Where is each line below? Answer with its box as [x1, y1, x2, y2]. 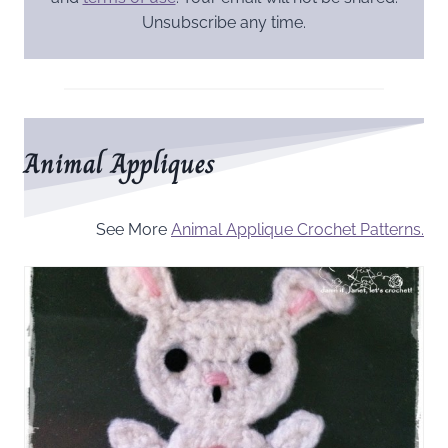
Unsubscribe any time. [142, 12, 306, 32]
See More [96, 219, 171, 239]
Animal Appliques [24, 141, 215, 185]
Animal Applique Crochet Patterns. [171, 219, 424, 239]
